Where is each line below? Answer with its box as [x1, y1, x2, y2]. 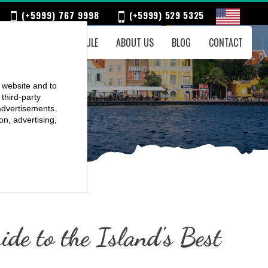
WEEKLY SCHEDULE [32, 35, 99, 50]
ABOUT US [116, 35, 154, 50]
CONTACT [209, 35, 243, 50]
